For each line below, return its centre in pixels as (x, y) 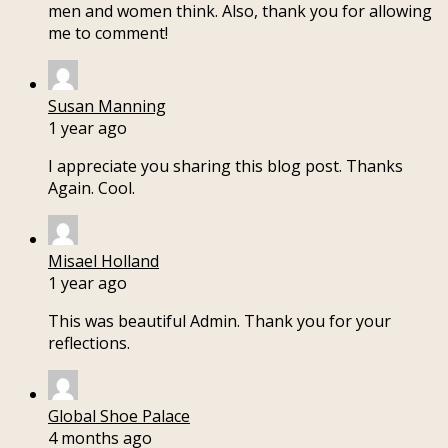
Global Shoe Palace (119, 416)
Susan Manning (107, 106)
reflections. (89, 343)
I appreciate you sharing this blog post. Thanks (225, 166)
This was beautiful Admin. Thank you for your (219, 321)
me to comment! (108, 33)
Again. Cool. (91, 188)
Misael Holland (103, 261)
